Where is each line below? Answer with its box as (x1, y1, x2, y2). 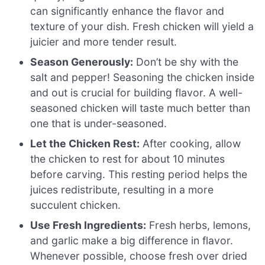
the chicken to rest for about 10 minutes (30, 153, 225, 166)
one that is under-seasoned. (30, 117, 167, 130)
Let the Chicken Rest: (30, 137, 140, 150)
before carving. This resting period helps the (30, 168, 248, 181)
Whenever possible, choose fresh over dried (30, 250, 248, 263)
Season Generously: (30, 56, 134, 69)
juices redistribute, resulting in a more (30, 183, 214, 196)
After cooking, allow (140, 137, 241, 150)
